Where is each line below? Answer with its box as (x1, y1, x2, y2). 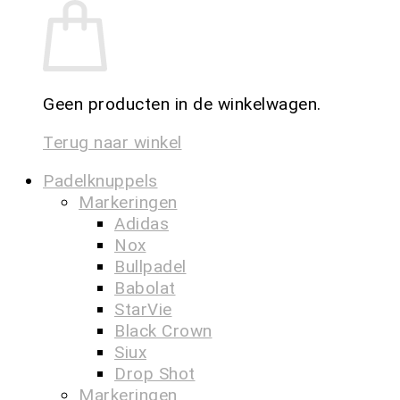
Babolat (114, 278, 176, 298)
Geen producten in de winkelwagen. (43, 94, 321, 114)
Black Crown (114, 321, 212, 341)
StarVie (114, 299, 172, 320)
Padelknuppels (43, 171, 158, 191)
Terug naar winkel (43, 132, 182, 153)
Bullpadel (114, 256, 187, 277)
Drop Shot (114, 363, 196, 384)
